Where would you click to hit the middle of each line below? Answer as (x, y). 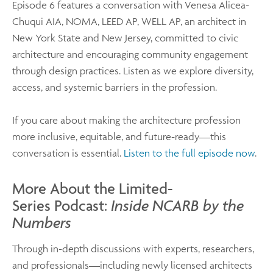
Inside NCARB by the (177, 205)
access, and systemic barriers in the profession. (116, 87)
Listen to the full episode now (189, 153)
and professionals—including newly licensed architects (132, 265)
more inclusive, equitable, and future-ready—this (119, 136)
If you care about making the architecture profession (126, 120)
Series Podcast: (62, 205)
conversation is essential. (68, 153)
